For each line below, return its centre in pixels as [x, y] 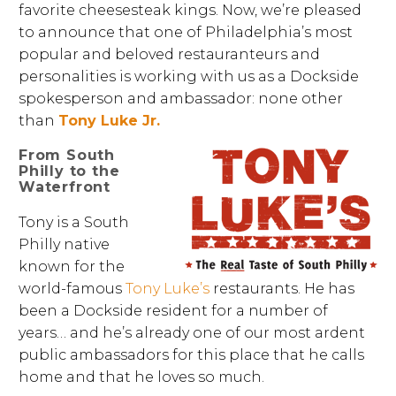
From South [67, 156]
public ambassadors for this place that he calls [191, 355]
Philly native [64, 245]
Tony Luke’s [168, 289]
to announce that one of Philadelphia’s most [186, 32]
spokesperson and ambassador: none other [181, 99]
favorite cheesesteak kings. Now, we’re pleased [190, 10]
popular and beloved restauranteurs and [169, 54]
